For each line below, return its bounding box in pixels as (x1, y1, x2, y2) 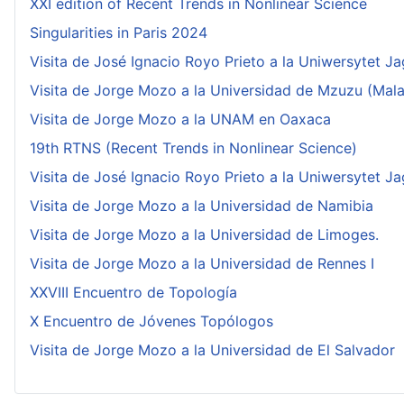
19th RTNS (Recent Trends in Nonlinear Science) (30, 139, 357, 158)
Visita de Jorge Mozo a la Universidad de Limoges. (30, 225, 379, 244)
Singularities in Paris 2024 (30, 23, 207, 42)
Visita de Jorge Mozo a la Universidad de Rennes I (30, 254, 374, 273)
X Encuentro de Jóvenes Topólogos (30, 312, 273, 331)
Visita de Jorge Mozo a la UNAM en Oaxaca (30, 110, 331, 129)
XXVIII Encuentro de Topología (30, 283, 237, 302)
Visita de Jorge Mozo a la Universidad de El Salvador (30, 341, 395, 360)
